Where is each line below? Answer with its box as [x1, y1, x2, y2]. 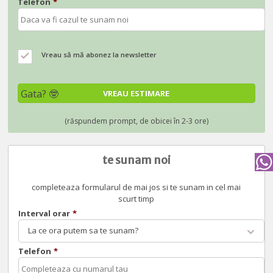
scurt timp [118, 193, 155, 205]
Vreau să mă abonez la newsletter [41, 50, 157, 60]
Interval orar [18, 208, 71, 219]
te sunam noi [102, 153, 171, 168]
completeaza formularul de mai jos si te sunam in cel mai [32, 182, 241, 193]
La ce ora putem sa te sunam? [28, 225, 139, 236]
